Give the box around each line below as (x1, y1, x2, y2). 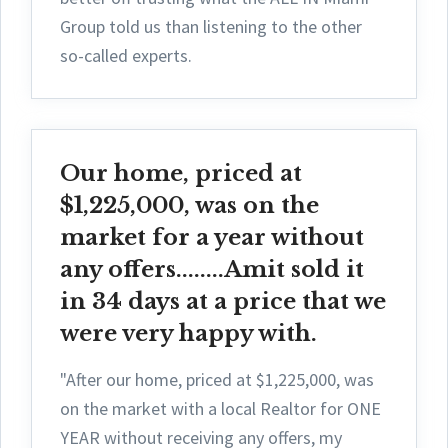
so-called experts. (60, 44, 192, 68)
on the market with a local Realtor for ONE (60, 397, 381, 421)
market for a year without (60, 224, 364, 252)
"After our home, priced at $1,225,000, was (60, 368, 374, 392)
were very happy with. (60, 320, 317, 348)
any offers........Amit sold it (60, 256, 364, 284)
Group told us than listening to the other (60, 15, 362, 39)
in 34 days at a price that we (60, 288, 386, 316)
